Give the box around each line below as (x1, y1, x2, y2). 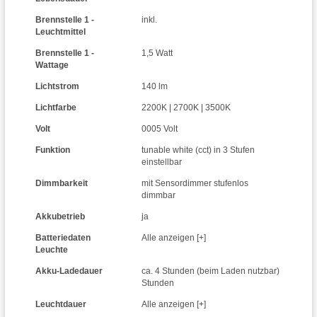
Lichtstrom (35, 81, 79, 91)
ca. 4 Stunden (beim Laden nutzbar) (142, 266, 279, 276)
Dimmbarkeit (35, 178, 88, 188)
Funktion (35, 145, 70, 155)
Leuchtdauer (35, 299, 86, 309)
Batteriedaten (35, 233, 91, 243)
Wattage (35, 60, 69, 70)
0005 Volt (142, 124, 178, 134)
